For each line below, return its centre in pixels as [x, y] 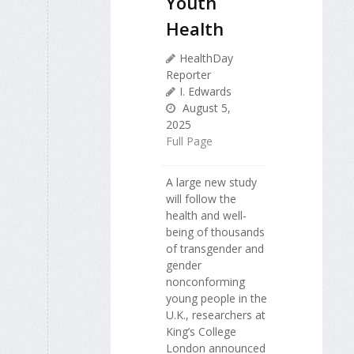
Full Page [189, 141]
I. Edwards [205, 91]
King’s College [201, 331]
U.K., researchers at [216, 314]
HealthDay [206, 58]
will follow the [201, 198]
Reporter [188, 74]
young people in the [217, 298]
